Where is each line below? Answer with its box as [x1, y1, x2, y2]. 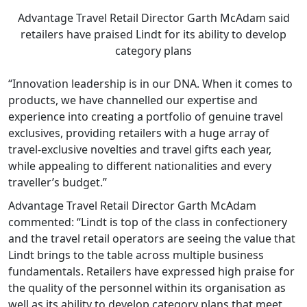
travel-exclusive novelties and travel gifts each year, [8, 141, 271, 157]
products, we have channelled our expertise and [8, 92, 258, 108]
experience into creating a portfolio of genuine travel [8, 108, 283, 124]
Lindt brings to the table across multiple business [8, 247, 264, 262]
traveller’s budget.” [8, 174, 107, 190]
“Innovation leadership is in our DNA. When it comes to [8, 75, 293, 91]
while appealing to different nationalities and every [8, 158, 271, 173]
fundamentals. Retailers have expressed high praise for [8, 263, 295, 279]
